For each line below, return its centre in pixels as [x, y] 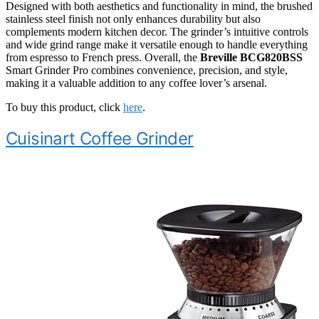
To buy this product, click [64, 107]
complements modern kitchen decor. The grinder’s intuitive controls [157, 31]
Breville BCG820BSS [251, 57]
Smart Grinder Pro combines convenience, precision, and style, [147, 70]
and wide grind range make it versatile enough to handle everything [157, 44]
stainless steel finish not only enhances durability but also [133, 19]
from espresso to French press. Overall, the [103, 57]
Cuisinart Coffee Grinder [100, 138]
